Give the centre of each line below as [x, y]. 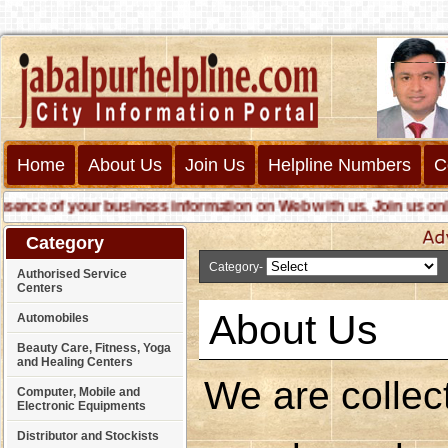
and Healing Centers [75, 362]
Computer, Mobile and [78, 392]
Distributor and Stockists [88, 436]
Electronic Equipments [81, 406]
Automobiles [53, 318]
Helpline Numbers [339, 165]
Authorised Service [72, 274]
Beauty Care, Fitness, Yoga [94, 348]
